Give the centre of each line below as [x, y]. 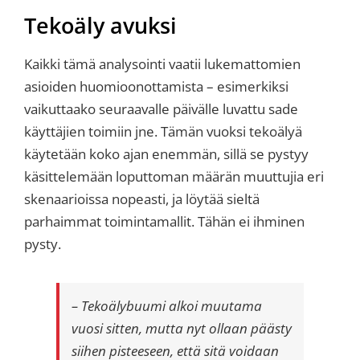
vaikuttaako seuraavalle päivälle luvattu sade [161, 109]
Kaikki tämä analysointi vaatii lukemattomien [162, 64]
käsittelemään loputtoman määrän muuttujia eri [174, 177]
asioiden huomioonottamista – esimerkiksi [156, 87]
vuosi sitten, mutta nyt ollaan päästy [182, 329]
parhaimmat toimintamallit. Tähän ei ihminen [164, 222]
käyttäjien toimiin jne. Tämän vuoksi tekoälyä [163, 132]
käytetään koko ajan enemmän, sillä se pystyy [166, 154]
